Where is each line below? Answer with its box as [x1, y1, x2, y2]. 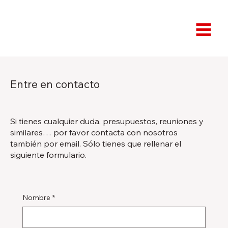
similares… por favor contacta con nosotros [10, 127, 178, 138]
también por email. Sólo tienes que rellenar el [10, 138, 181, 149]
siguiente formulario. [10, 150, 87, 160]
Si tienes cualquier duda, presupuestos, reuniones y [10, 116, 204, 127]
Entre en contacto [10, 77, 100, 91]
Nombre [22, 193, 50, 203]
